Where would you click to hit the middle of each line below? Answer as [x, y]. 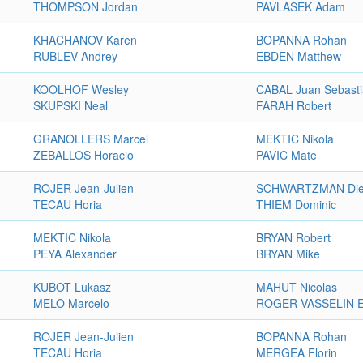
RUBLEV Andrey [76, 56]
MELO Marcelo [72, 303]
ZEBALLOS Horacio [84, 155]
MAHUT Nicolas [297, 287]
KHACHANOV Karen [85, 40]
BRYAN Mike [288, 254]
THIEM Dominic [297, 204]
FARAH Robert [294, 105]
